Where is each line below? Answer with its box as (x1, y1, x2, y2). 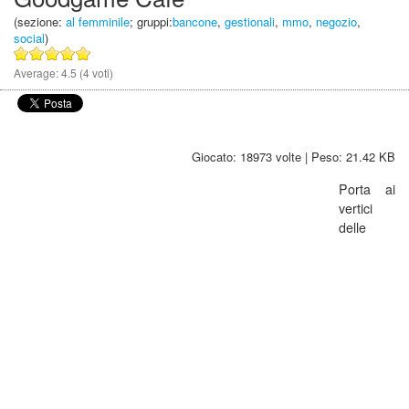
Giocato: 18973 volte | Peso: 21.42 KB (192, 148, 395, 165)
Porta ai (339, 180, 395, 198)
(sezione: (14, 13, 66, 30)
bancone (173, 13, 217, 30)
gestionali (225, 13, 275, 30)
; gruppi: (130, 13, 173, 30)
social (14, 29, 45, 47)
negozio (316, 13, 357, 30)
